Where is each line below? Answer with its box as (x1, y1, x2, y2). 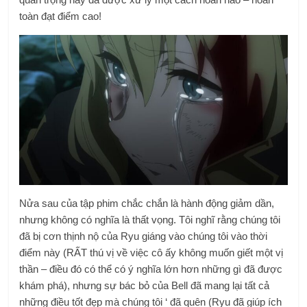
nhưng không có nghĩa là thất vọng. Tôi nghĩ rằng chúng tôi (19, 214, 281, 226)
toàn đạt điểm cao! (19, 10, 102, 22)
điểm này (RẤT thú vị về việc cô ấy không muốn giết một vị (19, 247, 284, 259)
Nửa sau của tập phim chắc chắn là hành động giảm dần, (19, 197, 275, 210)
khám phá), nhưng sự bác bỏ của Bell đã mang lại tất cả (19, 280, 270, 292)
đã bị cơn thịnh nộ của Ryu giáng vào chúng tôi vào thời (19, 230, 268, 243)
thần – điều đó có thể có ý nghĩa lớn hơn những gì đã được (19, 263, 283, 275)
